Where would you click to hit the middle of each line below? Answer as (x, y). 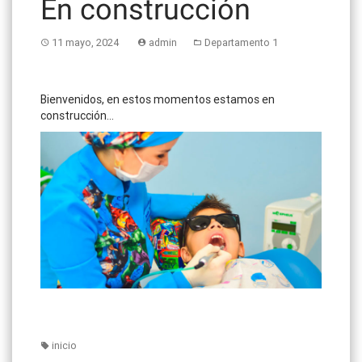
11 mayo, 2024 (85, 42)
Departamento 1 (241, 42)
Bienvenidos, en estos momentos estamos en (158, 99)
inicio (64, 346)
